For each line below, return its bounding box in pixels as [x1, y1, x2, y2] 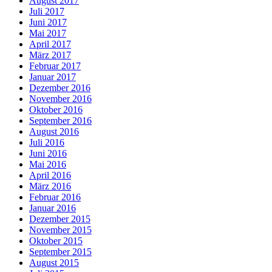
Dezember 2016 [29, 82, 90, 93]
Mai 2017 [29, 27, 66, 38]
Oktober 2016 [29, 104, 83, 115]
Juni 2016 [29, 148, 67, 158]
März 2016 [29, 180, 71, 191]
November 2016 [29, 93, 92, 104]
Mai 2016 [29, 158, 66, 169]
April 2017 [29, 38, 71, 49]
